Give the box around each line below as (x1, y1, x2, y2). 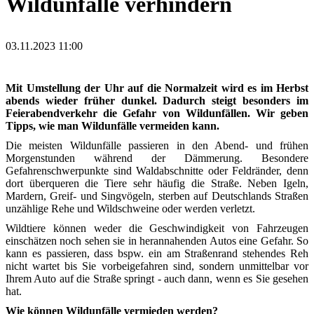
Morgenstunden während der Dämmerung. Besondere (6, 152, 308, 165)
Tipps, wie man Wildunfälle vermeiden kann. (6, 120, 219, 132)
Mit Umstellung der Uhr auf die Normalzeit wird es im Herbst (6, 82, 308, 95)
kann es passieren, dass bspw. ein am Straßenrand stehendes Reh (6, 247, 308, 260)
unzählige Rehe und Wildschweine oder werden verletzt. (6, 203, 255, 215)
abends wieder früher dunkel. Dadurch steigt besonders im (6, 95, 308, 107)
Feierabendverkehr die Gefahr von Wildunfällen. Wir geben (6, 107, 308, 120)
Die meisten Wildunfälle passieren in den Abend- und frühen (6, 139, 308, 152)
